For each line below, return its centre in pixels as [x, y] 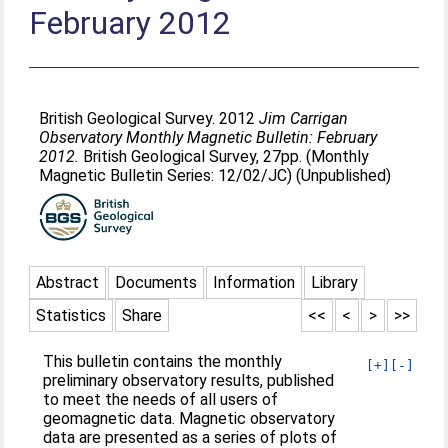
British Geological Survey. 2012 [149, 118]
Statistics [71, 315]
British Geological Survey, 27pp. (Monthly [224, 156]
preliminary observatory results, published [189, 380]
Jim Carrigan [304, 118]
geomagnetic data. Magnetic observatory [189, 418]
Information [254, 282]
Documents [156, 282]
